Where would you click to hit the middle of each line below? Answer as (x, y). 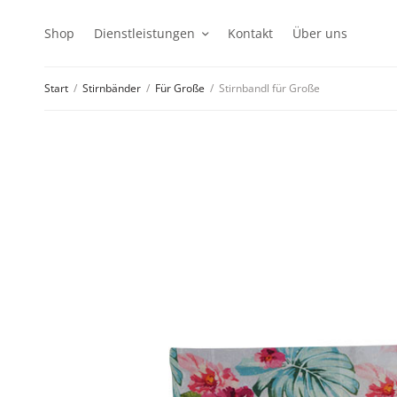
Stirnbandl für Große (268, 88)
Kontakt (250, 33)
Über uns (320, 33)
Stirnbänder (112, 88)
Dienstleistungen (144, 33)
